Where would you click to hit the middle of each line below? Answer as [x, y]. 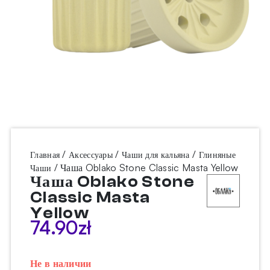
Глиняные [217, 155]
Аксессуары [91, 155]
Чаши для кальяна [155, 155]
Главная [45, 155]
